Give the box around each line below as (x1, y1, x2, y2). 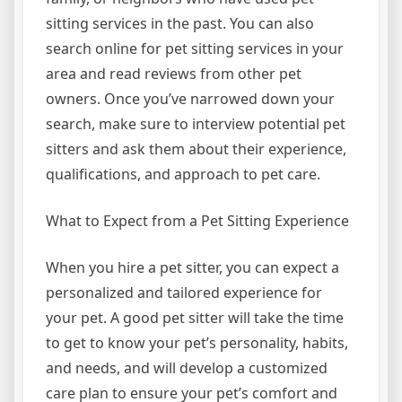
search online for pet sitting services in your (46, 39, 344, 58)
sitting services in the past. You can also (46, 13, 314, 33)
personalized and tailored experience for (46, 283, 322, 302)
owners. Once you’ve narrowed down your (46, 89, 335, 109)
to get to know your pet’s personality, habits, (46, 333, 348, 353)
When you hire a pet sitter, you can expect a (46, 258, 339, 277)
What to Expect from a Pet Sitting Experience (46, 211, 349, 231)
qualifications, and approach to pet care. (46, 164, 320, 184)
